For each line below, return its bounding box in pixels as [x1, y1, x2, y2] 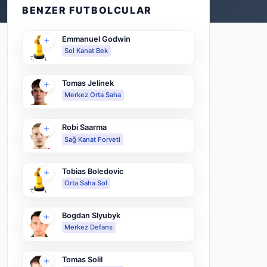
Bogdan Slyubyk [61, 211, 120, 221]
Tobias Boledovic [61, 167, 123, 176]
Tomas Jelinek [61, 79, 114, 88]
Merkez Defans [64, 223, 113, 232]
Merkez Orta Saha [64, 91, 122, 100]
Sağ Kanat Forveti [64, 135, 121, 144]
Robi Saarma [61, 123, 107, 132]
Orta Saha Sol [64, 179, 108, 188]
